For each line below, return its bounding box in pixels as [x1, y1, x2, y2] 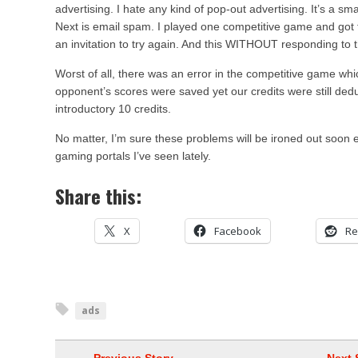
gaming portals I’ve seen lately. [55, 149, 211, 162]
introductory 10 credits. [55, 102, 171, 115]
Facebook [214, 224, 261, 238]
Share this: [55, 181, 141, 210]
